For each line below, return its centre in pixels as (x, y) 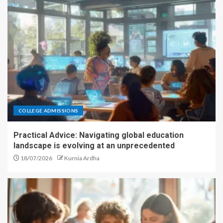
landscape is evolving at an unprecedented (94, 146)
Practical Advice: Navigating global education (99, 135)
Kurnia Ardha (82, 158)
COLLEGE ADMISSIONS (49, 111)
